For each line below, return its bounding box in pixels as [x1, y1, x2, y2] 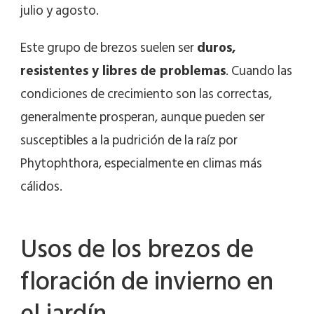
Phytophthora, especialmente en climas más [20, 153, 262, 175]
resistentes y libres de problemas [20, 60, 226, 83]
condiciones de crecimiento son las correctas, [20, 83, 272, 106]
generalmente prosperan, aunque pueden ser [20, 107, 265, 129]
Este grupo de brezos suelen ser [20, 37, 197, 60]
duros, [197, 37, 236, 60]
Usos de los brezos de [20, 229, 254, 271]
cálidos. [20, 176, 62, 198]
